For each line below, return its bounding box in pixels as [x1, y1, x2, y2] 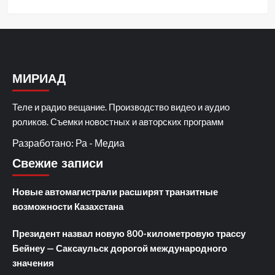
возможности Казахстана [12, 200, 123, 212]
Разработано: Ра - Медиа [12, 136, 125, 149]
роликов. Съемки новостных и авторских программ [12, 115, 223, 127]
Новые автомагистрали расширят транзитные [12, 185, 218, 197]
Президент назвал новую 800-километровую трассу [12, 227, 246, 239]
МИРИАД [12, 71, 66, 85]
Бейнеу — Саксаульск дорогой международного [12, 242, 227, 254]
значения [12, 257, 54, 268]
